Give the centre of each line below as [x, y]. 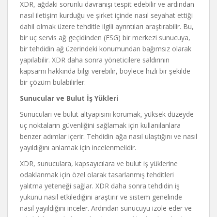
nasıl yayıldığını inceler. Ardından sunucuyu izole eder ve [106, 208]
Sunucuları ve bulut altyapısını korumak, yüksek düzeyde [107, 114]
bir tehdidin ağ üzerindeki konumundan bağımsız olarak [106, 49]
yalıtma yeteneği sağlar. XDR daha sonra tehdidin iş [100, 186]
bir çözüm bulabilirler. [53, 82]
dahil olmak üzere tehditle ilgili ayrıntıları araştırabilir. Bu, [107, 26]
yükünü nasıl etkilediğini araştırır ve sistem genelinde [101, 197]
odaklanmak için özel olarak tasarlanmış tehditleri [97, 175]
